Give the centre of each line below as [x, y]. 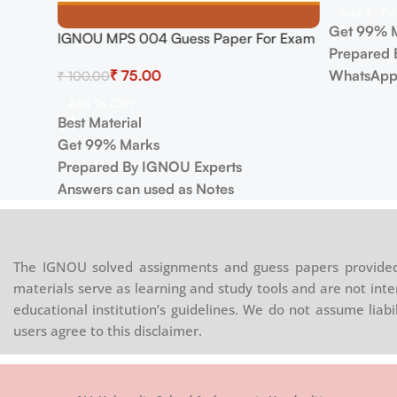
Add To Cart [100, 104]
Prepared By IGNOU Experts [151, 167]
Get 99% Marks [108, 144]
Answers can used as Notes [145, 189]
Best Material [99, 122]
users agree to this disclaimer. [108, 331]
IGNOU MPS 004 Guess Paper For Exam [186, 38]
